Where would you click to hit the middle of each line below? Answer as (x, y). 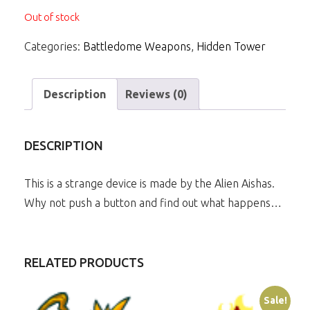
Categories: (54, 46)
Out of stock (52, 17)
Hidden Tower (231, 46)
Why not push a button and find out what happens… (153, 202)
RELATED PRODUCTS (84, 262)
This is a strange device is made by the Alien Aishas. (149, 183)
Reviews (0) (156, 94)
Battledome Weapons (137, 46)
